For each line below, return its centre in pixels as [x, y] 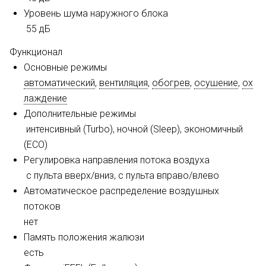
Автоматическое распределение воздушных [121, 191]
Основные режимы [65, 67]
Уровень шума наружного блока [96, 13]
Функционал [36, 52]
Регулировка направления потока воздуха [117, 160]
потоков [42, 206]
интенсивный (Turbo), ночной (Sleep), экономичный [134, 129]
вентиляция [123, 83]
